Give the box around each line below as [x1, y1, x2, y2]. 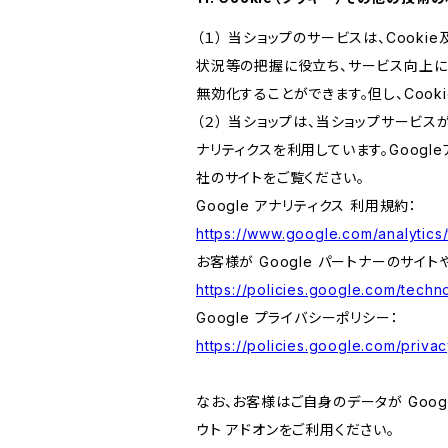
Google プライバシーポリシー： [196, 309, 399, 326]
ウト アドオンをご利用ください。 [196, 421, 395, 438]
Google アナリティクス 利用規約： [196, 197, 418, 214]
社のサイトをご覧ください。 [196, 169, 365, 186]
